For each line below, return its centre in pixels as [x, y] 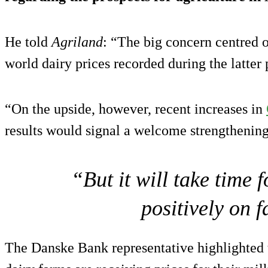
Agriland [77, 42]
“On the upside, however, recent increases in [135, 109]
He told [28, 42]
